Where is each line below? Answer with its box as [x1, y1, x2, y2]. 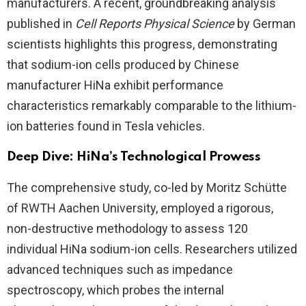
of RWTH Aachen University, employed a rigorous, [7, 201, 273, 216]
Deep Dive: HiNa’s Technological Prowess [7, 150, 261, 164]
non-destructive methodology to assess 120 [7, 221, 248, 236]
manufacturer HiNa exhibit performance [7, 78, 223, 93]
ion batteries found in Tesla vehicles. [7, 119, 205, 134]
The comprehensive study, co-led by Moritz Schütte [7, 180, 287, 195]
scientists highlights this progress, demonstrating [7, 37, 277, 52]
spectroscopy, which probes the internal [7, 283, 224, 298]
